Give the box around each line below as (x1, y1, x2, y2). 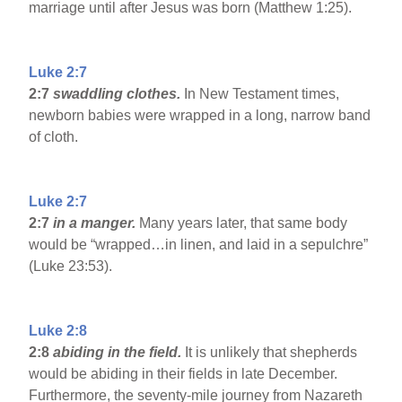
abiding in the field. (53, 345, 186, 361)
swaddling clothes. (53, 86, 181, 102)
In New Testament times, (180, 86, 340, 102)
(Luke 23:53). (29, 258, 113, 275)
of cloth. (29, 129, 79, 145)
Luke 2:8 (29, 323, 88, 339)
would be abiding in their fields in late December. (29, 366, 338, 382)
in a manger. (53, 215, 140, 232)
